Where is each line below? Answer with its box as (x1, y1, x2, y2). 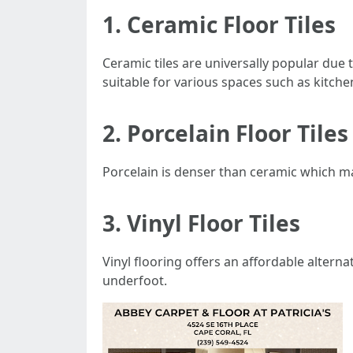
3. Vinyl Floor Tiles (102, 208, 300, 238)
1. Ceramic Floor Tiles (102, 9, 336, 39)
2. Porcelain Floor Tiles (102, 118, 348, 148)
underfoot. (102, 272, 167, 289)
